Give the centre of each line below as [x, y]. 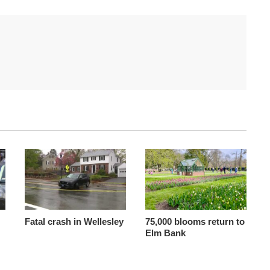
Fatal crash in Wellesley [74, 221]
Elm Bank [165, 233]
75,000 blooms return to [195, 221]
